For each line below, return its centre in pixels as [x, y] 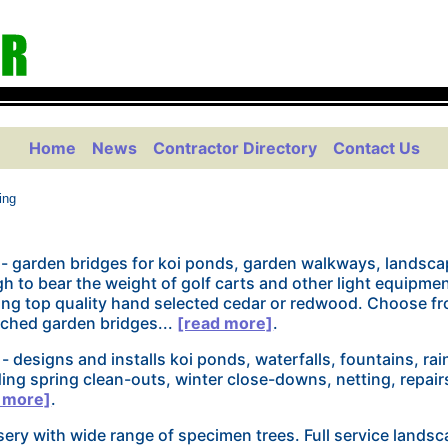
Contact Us [376, 148]
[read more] [225, 323]
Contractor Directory [234, 148]
